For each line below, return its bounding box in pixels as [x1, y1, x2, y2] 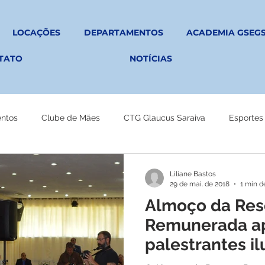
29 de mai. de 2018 [170, 179, 230, 188]
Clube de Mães [41, 112, 100, 122]
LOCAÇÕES [12, 27, 60, 38]
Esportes [229, 112, 263, 122]
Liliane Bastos [170, 170, 216, 178]
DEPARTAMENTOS [83, 27, 163, 38]
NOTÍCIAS [130, 53, 172, 64]
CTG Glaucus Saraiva [124, 112, 205, 122]
